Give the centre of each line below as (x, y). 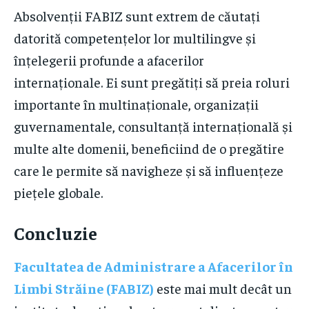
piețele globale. (58, 192)
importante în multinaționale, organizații (136, 103)
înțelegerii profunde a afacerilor (109, 59)
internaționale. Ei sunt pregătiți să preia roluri (152, 81)
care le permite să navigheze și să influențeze (149, 170)
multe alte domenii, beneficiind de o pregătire (149, 148)
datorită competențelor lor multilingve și (135, 37)
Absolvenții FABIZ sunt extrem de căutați (137, 15)
